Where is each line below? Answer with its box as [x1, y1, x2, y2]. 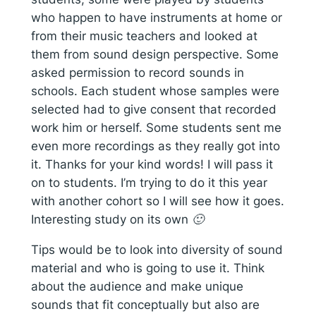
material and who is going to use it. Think [30, 260, 265, 275]
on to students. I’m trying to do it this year [30, 175, 267, 190]
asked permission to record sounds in [30, 65, 244, 80]
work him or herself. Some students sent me [30, 120, 281, 135]
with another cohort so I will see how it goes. [30, 193, 284, 208]
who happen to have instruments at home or [30, 10, 282, 25]
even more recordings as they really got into [30, 138, 280, 153]
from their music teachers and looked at [30, 28, 257, 43]
